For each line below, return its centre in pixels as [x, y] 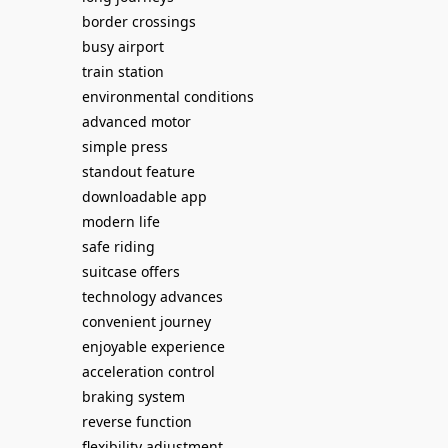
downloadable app [144, 196]
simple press [125, 146]
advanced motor [136, 121]
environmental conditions [168, 96]
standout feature [138, 171]
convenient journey [146, 321]
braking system [133, 396]
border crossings [139, 21]
